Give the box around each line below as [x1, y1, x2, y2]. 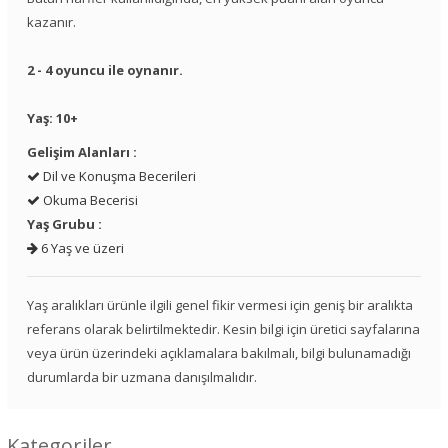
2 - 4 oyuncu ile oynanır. [27, 61, 183, 80]
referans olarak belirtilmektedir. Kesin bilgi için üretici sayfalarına [27, 320, 420, 339]
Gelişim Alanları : [27, 143, 137, 162]
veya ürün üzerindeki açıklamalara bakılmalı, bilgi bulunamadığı [27, 344, 411, 363]
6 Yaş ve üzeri [38, 239, 124, 258]
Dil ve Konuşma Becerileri [40, 167, 196, 186]
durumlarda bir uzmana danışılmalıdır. [27, 368, 257, 387]
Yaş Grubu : [27, 215, 102, 234]
